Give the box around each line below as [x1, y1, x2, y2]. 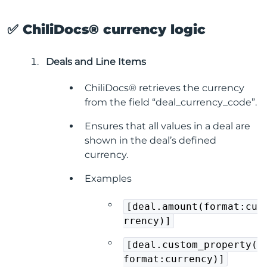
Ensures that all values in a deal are [85, 120, 250, 132]
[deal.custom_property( [126, 238, 257, 250]
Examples [85, 172, 132, 184]
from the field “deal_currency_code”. [85, 96, 257, 108]
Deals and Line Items [46, 55, 146, 67]
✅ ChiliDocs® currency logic [7, 21, 206, 38]
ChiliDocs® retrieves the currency [85, 82, 244, 94]
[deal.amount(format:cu [126, 200, 257, 212]
